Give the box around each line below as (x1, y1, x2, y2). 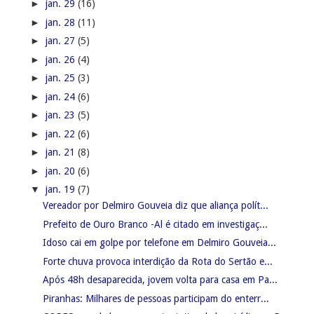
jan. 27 (45, 35, 78, 47)
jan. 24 (45, 90, 78, 102)
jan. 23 (45, 109, 78, 121)
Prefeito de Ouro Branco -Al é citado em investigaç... (42, 218, 268, 230)
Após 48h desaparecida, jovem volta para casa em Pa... (42, 274, 278, 286)
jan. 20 (45, 165, 78, 177)
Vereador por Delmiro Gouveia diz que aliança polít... (42, 200, 268, 212)
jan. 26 (45, 53, 78, 65)
